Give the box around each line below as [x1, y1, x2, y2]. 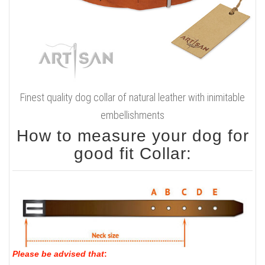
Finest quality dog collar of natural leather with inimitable [20, 91, 245, 104]
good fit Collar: [73, 144, 192, 163]
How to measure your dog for [16, 126, 249, 145]
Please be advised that [12, 248, 104, 258]
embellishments [101, 108, 164, 121]
